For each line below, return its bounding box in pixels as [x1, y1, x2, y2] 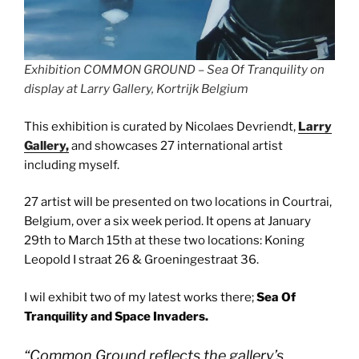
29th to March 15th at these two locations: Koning [24, 233, 305, 248]
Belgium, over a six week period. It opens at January [24, 214, 311, 229]
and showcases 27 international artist [69, 138, 283, 153]
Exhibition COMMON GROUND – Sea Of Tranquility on [24, 63, 325, 78]
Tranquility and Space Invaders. [24, 309, 208, 324]
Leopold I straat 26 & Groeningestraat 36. [24, 252, 259, 268]
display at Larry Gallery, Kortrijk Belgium [24, 82, 248, 97]
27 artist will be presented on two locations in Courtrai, [24, 195, 332, 210]
